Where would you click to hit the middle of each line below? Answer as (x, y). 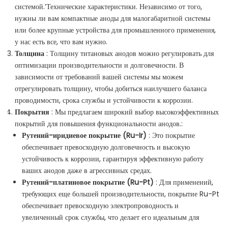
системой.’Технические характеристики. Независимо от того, (108, 7)
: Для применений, (184, 182)
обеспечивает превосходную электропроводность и (100, 206)
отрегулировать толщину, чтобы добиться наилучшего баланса (111, 89)
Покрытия (33, 112)
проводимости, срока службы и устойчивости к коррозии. (104, 101)
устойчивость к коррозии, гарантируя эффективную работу (113, 159)
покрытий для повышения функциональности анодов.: (99, 124)
